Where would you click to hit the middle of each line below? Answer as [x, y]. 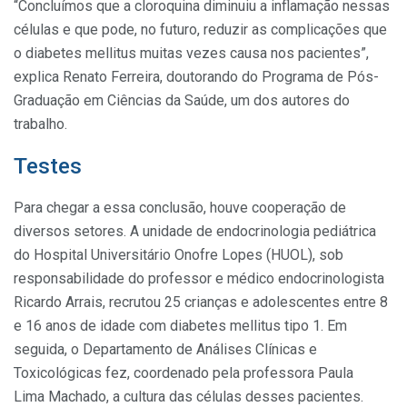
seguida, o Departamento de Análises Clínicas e [165, 349]
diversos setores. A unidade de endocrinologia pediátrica [195, 231]
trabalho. [40, 124]
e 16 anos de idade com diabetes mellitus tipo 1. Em [180, 325]
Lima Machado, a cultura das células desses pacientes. [189, 396]
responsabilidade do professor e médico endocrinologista [199, 278]
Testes [48, 166]
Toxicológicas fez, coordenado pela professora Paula [184, 372]
